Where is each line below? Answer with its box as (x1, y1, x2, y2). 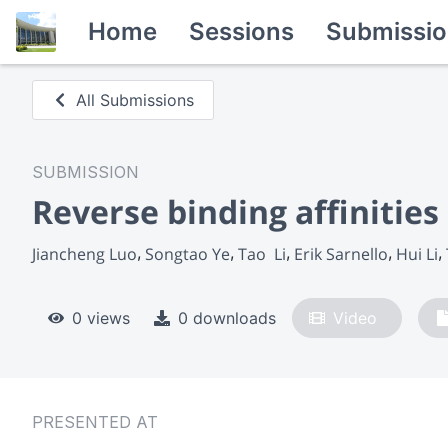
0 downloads (178, 307, 276, 328)
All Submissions (76, 90, 195, 110)
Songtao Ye (145, 242, 230, 265)
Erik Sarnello (294, 242, 388, 265)
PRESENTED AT (32, 411, 158, 432)
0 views (72, 307, 130, 328)
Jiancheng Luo (32, 242, 137, 265)
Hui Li (396, 242, 438, 265)
